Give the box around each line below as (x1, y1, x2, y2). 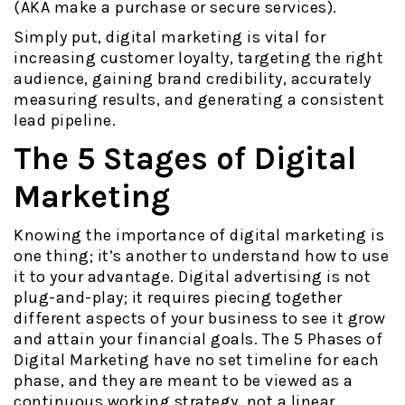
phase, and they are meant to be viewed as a (14, 370, 353, 391)
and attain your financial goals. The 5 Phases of (14, 328, 382, 349)
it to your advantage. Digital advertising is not (14, 266, 371, 287)
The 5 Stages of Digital (14, 139, 356, 177)
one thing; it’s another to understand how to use (14, 245, 389, 266)
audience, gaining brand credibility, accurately (14, 68, 372, 89)
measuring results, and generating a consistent (14, 89, 384, 109)
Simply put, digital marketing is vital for (14, 26, 325, 47)
